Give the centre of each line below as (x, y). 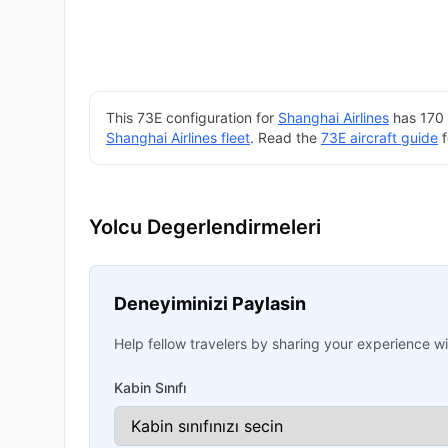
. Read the (285, 137)
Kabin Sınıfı (150, 387)
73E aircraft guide (379, 137)
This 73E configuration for (192, 117)
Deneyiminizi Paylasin (210, 303)
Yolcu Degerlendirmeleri (205, 226)
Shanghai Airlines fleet (178, 137)
